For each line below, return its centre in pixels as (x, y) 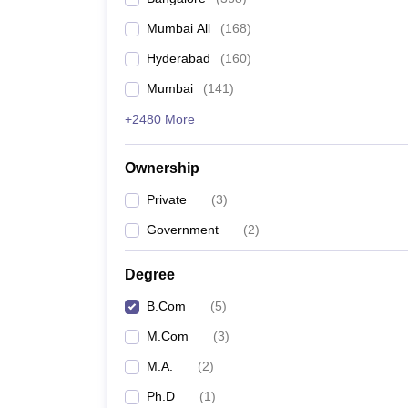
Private (167, 199)
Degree (150, 275)
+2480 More (160, 119)
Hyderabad (178, 58)
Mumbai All (178, 28)
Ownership (162, 168)
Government (183, 229)
